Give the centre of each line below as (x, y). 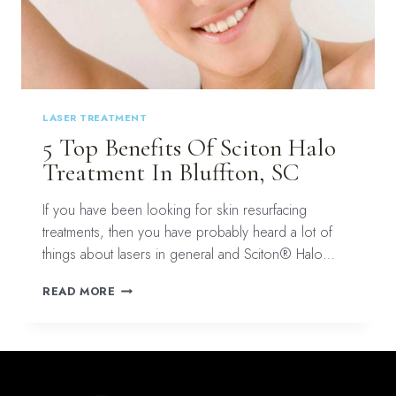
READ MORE (79, 291)
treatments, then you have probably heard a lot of (187, 232)
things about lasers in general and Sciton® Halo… (189, 254)
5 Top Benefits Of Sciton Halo (189, 147)
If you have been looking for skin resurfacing (175, 209)
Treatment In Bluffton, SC (171, 172)
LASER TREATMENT (95, 117)
